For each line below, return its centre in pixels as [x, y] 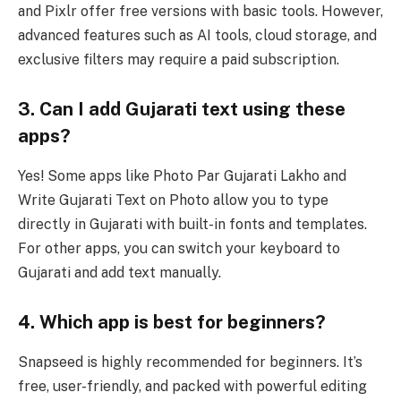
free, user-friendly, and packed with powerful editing [192, 386]
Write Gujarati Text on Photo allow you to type [173, 200]
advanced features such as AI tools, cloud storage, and [197, 35]
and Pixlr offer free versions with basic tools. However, [200, 11]
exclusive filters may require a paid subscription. [179, 59]
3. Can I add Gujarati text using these [182, 110]
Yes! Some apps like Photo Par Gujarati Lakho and [182, 175]
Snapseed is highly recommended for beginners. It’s [190, 362]
